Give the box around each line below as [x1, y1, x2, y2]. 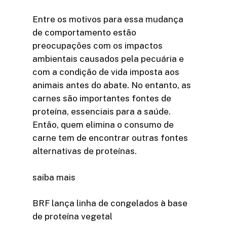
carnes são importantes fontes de [32, 93, 171, 104]
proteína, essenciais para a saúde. [32, 106, 171, 117]
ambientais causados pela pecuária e [32, 54, 184, 64]
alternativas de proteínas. [32, 146, 137, 157]
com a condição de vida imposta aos [32, 67, 179, 78]
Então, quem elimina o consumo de [32, 120, 174, 130]
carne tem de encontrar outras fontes [32, 133, 188, 143]
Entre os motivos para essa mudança [32, 14, 183, 25]
